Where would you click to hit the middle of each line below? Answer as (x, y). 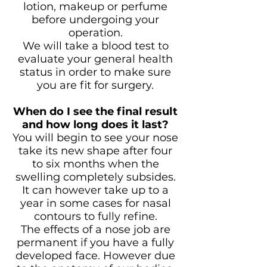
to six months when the (95, 164)
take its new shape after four (95, 151)
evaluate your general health (95, 59)
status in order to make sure (95, 72)
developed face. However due (95, 256)
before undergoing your (95, 20)
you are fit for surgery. (95, 85)
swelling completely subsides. (95, 177)
